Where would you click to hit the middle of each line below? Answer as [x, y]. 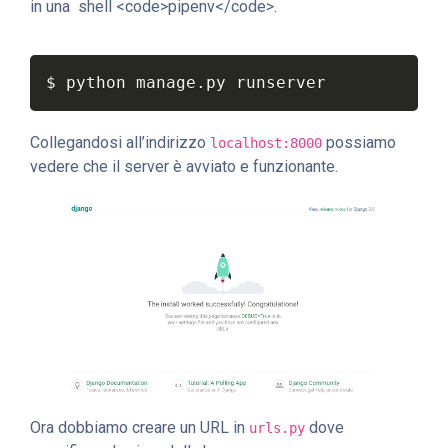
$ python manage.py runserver [186, 83]
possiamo [359, 143]
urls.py [277, 427]
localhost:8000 [266, 143]
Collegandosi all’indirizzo [120, 143]
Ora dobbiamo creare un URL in [139, 427]
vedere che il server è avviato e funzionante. [184, 167]
